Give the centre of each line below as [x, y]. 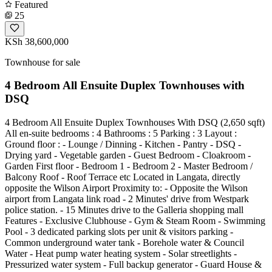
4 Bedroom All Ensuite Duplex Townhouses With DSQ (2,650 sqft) [135, 122]
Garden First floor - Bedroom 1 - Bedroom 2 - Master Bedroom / [129, 166]
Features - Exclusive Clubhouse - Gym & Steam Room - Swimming [135, 221]
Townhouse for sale [42, 62]
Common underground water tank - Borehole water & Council [124, 243]
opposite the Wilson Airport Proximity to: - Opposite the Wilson [126, 188]
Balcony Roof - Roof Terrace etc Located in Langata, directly [123, 177]
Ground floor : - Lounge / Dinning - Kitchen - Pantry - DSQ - [123, 144]
